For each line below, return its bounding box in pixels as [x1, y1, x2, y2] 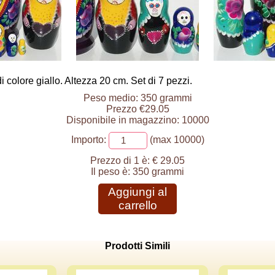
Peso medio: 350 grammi [83, 93, 192, 103]
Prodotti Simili [105, 241, 170, 251]
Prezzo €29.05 [106, 104, 169, 114]
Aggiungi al [108, 185, 167, 198]
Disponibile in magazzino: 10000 [66, 115, 209, 125]
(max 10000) [147, 134, 204, 145]
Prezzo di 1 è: [90, 155, 150, 166]
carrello [118, 199, 157, 212]
